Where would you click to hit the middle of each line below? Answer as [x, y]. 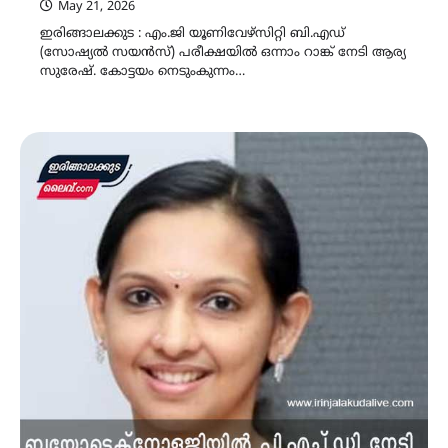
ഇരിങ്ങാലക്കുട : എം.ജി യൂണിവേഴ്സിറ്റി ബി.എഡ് [192, 33]
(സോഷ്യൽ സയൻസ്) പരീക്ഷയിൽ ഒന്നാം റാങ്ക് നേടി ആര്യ [223, 52]
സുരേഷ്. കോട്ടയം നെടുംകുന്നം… [142, 71]
